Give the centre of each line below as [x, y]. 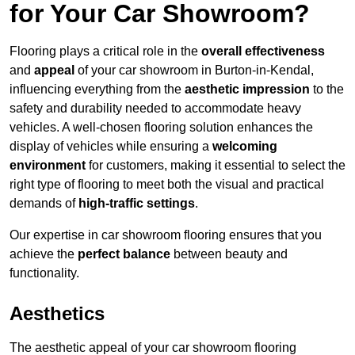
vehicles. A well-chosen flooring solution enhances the [161, 128]
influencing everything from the [97, 90]
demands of [44, 204]
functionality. [44, 273]
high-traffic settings [137, 204]
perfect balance [124, 254]
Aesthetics [57, 314]
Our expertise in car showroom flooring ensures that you [166, 235]
